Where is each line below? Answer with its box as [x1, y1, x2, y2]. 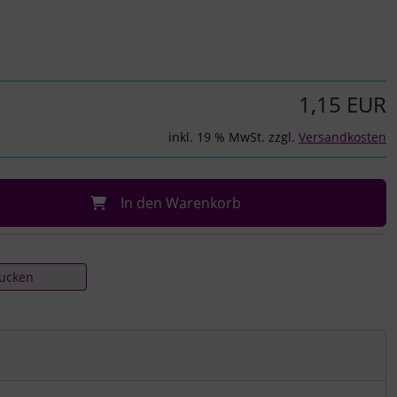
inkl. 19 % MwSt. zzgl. [168, 128, 299, 145]
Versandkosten [299, 128, 386, 145]
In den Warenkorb [120, 192, 241, 213]
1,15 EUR [299, 89, 386, 119]
